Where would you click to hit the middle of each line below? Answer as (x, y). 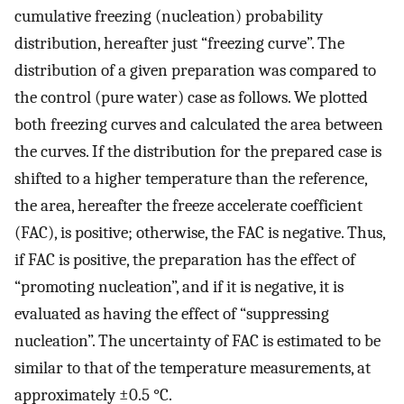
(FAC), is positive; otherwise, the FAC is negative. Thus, (200, 232)
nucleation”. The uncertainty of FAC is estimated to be (197, 340)
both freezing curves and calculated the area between (199, 124)
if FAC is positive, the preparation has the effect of (185, 259)
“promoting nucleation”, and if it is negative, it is (179, 286)
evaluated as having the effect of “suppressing (172, 313)
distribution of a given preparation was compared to (195, 70)
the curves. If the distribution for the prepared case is (198, 151)
